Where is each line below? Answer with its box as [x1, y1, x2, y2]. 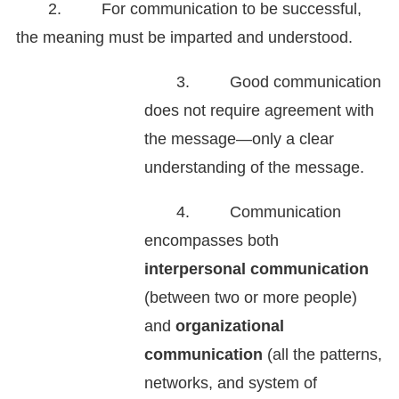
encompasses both [144, 232, 279, 250]
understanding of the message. [144, 159, 364, 177]
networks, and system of [144, 374, 317, 393]
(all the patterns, [263, 346, 382, 364]
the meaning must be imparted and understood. [16, 28, 353, 47]
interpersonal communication [144, 260, 369, 279]
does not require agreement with [144, 102, 374, 120]
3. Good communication [176, 73, 381, 92]
